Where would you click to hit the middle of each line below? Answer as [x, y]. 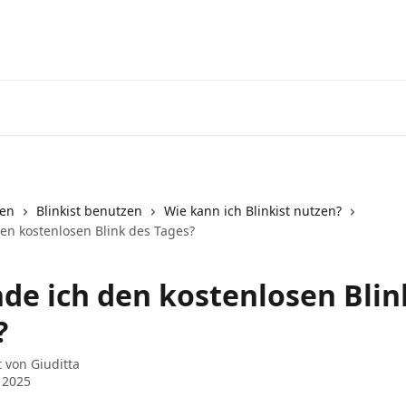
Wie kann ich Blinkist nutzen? [253, 211]
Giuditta [55, 364]
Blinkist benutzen [89, 211]
